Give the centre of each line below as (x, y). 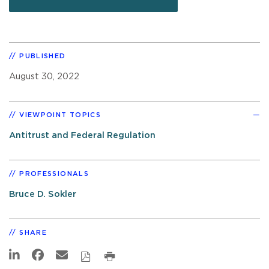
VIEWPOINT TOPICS (60, 115)
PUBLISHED (43, 56)
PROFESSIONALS (54, 174)
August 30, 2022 (44, 76)
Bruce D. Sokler (43, 194)
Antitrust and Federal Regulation (82, 135)
